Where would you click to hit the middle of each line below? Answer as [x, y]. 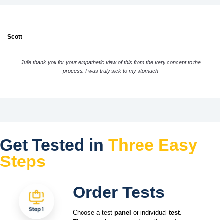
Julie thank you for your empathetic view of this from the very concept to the [110, 62]
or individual [150, 213]
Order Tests [118, 192]
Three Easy [153, 145]
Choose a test [93, 213]
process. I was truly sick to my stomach [111, 70]
